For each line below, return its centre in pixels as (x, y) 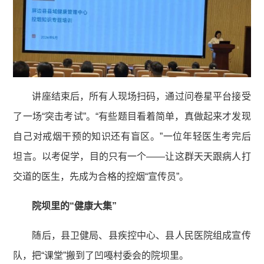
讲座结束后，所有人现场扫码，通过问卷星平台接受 (141, 97)
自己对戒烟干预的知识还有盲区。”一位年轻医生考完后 (132, 137)
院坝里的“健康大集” (75, 206)
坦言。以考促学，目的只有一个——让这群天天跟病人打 (132, 157)
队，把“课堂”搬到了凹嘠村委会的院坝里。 (101, 256)
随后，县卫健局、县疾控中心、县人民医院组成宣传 (141, 236)
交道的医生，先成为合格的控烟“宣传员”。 (101, 177)
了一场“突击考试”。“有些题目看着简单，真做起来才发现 (132, 117)
